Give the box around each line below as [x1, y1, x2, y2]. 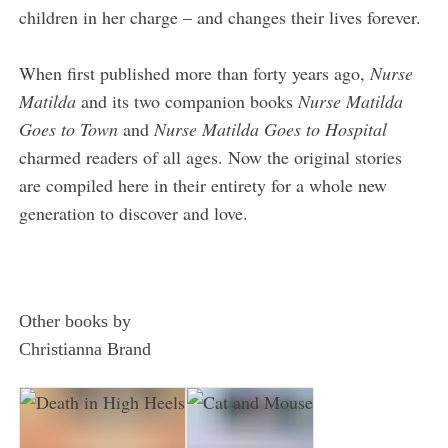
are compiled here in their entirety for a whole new [19, 173, 388, 197]
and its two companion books [76, 89, 299, 113]
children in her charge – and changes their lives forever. [19, 5, 422, 29]
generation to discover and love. [19, 201, 249, 225]
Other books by [19, 311, 132, 331]
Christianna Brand [19, 339, 152, 359]
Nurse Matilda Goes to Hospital [154, 117, 388, 141]
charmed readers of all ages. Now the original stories [19, 145, 403, 169]
